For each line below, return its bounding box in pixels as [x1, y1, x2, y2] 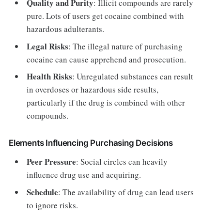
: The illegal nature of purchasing [68, 40, 183, 52]
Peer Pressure [27, 155, 77, 168]
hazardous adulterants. [27, 23, 105, 35]
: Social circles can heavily [76, 156, 168, 168]
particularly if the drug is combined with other [27, 97, 186, 108]
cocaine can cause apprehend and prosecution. [27, 53, 186, 65]
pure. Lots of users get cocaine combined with [27, 10, 185, 22]
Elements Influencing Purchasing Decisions [8, 138, 173, 148]
